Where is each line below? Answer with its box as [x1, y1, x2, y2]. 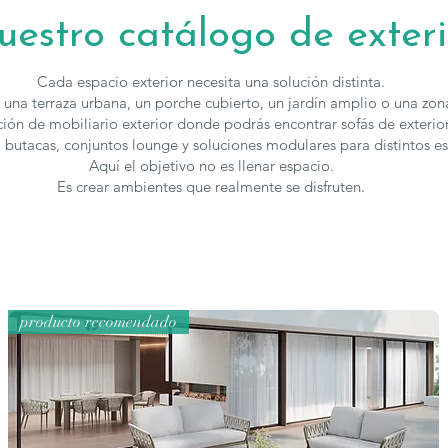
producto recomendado [20, 312, 178, 332]
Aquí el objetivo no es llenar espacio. [88, 156, 334, 175]
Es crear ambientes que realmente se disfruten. [57, 177, 365, 196]
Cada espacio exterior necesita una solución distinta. [37, 72, 385, 91]
